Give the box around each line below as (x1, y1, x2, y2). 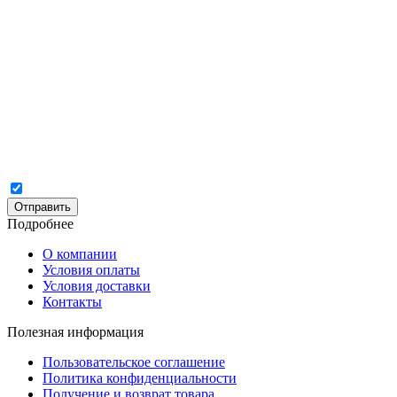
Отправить (14, 200, 71, 214)
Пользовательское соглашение (43, 354, 225, 370)
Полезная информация (7, 324, 144, 339)
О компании (43, 246, 117, 261)
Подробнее (7, 216, 74, 231)
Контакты (43, 294, 102, 309)
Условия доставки (43, 278, 151, 293)
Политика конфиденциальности (43, 370, 237, 385)
